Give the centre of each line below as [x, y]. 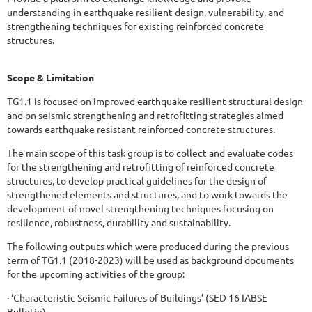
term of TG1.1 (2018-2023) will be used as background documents [150, 259]
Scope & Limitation [50, 77]
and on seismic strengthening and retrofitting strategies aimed [145, 115]
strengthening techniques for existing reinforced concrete [135, 25]
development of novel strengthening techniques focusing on [140, 208]
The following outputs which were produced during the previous [148, 245]
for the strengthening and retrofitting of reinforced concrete [141, 166]
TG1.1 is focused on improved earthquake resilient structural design [155, 101]
